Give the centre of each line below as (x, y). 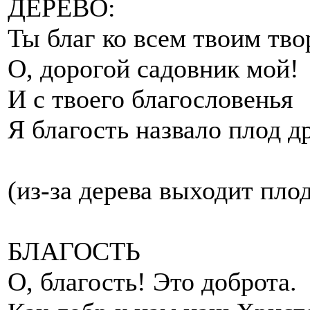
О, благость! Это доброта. (152, 281)
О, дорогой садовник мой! (153, 68)
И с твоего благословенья (150, 99)
